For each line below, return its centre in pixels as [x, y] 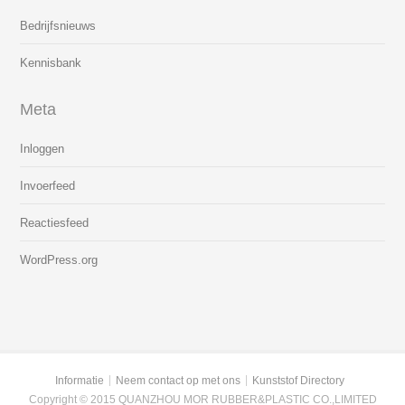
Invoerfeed [48, 186]
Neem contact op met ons [178, 381]
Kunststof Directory [298, 381]
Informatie [80, 381]
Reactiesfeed [55, 223]
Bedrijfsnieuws [58, 26]
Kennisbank [51, 63]
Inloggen [42, 149]
